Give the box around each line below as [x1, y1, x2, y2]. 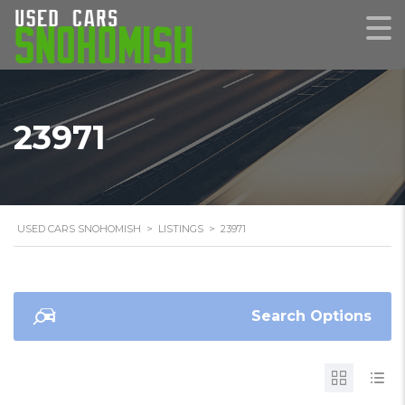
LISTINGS [158, 222, 203, 235]
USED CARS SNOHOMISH [17, 222, 141, 235]
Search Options [251, 307, 372, 325]
